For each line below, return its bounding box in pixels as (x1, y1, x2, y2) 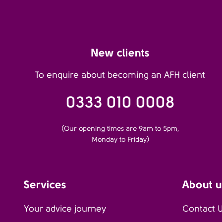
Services (24, 178, 66, 191)
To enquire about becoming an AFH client (35, 70, 206, 80)
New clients (91, 46, 150, 59)
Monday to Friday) (91, 135, 149, 144)
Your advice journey (24, 204, 106, 214)
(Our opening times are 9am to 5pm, (61, 124, 179, 133)
